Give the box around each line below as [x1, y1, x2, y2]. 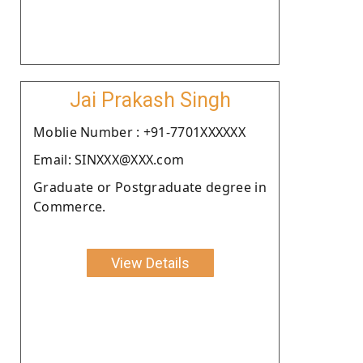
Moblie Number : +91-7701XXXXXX [33, 122, 246, 141]
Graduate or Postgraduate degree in [33, 177, 267, 196]
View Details [110, 254, 190, 271]
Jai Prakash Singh [69, 88, 231, 112]
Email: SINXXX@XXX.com [33, 150, 185, 169]
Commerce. [33, 197, 106, 216]
